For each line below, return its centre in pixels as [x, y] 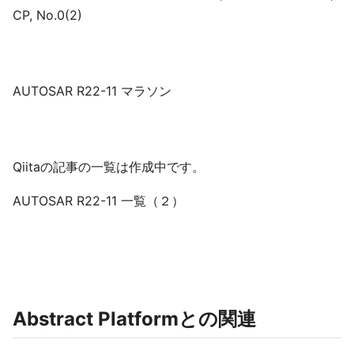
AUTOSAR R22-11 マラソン [92, 91]
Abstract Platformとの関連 [134, 319]
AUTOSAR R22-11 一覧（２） [98, 201]
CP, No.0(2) [47, 15]
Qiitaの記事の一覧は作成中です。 [109, 167]
